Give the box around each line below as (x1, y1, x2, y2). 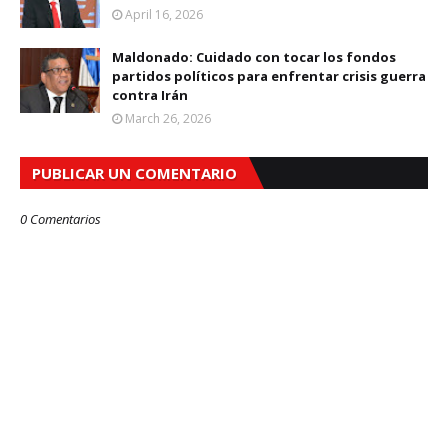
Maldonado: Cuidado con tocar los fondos (112, 47, 396, 66)
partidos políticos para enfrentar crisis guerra (112, 66, 426, 85)
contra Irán (112, 85, 188, 104)
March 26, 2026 (125, 109, 211, 127)
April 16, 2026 (125, 5, 203, 23)
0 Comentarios (20, 209, 101, 228)
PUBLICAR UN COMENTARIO (32, 162, 237, 183)
